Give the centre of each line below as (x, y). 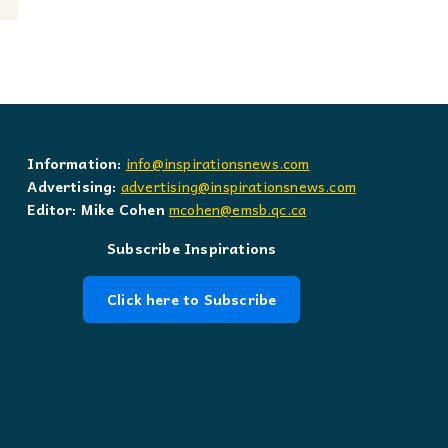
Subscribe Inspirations (192, 247)
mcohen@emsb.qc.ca (238, 208)
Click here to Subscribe (191, 298)
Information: (74, 162)
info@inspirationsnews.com (217, 162)
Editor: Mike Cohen (96, 208)
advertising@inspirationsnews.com (238, 185)
